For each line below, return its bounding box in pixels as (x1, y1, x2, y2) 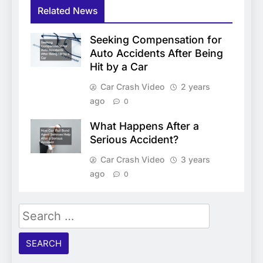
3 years (181, 154, 210, 165)
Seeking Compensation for (90, 33, 222, 46)
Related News (38, 5, 97, 17)
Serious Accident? (90, 133, 178, 146)
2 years (181, 82, 210, 92)
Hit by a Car (90, 60, 148, 73)
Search (18, 205, 54, 218)
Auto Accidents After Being (90, 47, 223, 60)
